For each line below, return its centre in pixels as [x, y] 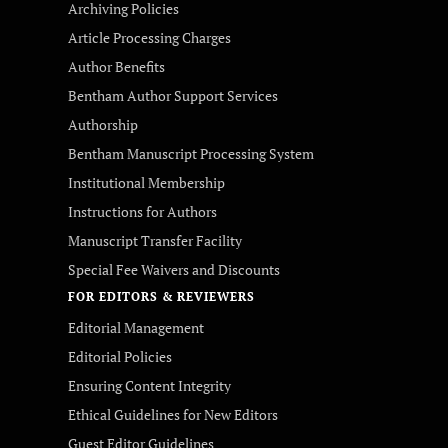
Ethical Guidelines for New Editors [173, 414]
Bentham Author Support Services [173, 95]
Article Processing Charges [149, 37]
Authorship [103, 124]
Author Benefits [116, 66]
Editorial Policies [120, 356]
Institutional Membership [146, 182]
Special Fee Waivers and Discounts [174, 269]
